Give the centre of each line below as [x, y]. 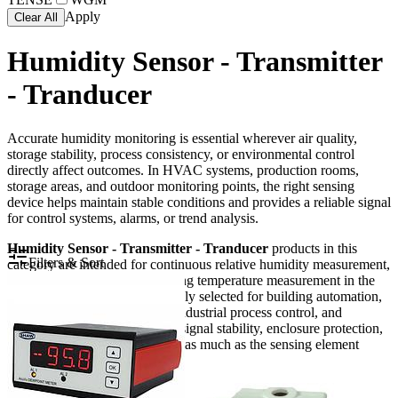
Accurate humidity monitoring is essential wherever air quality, [182, 138]
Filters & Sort [66, 262]
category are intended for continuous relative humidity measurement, [199, 264]
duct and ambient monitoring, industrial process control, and [175, 312]
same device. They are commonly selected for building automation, [195, 296]
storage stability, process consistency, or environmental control [181, 154]
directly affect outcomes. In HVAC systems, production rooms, [183, 170]
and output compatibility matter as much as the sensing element [183, 344]
